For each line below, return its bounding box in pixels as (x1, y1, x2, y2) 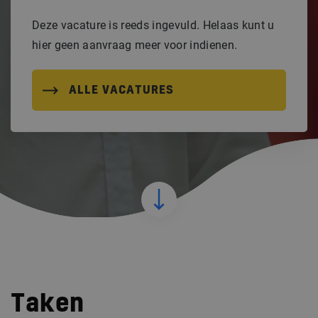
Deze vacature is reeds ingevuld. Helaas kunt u (32, 18, 275, 32)
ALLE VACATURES (69, 84, 173, 96)
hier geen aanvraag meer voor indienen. (32, 38, 238, 52)
